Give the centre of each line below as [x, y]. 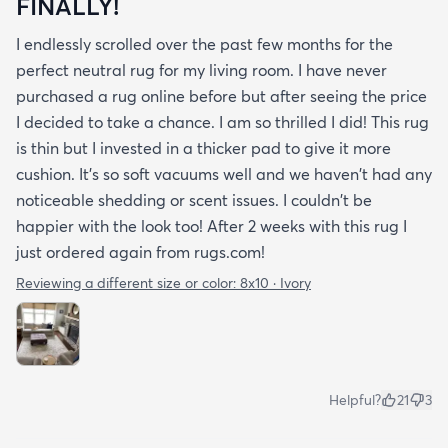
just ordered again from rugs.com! [140, 251]
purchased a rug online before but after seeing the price [221, 95]
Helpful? [355, 399]
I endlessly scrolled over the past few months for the [204, 43]
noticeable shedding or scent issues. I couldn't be [194, 199]
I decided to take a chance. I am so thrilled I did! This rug [222, 121]
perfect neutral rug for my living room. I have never [201, 69]
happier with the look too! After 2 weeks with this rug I [211, 225]
